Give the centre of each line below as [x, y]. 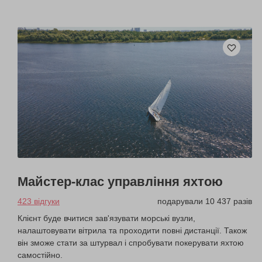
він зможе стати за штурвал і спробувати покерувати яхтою [131, 243]
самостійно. [40, 255]
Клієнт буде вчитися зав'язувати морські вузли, [106, 218]
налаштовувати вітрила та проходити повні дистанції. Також [132, 231]
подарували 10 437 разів [205, 201]
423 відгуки [39, 201]
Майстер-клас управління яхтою [120, 182]
